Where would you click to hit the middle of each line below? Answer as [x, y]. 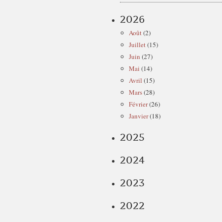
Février [138, 104]
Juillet [137, 45]
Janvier [139, 116]
